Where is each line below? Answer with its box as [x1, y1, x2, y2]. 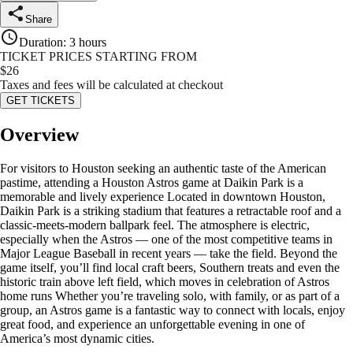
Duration [19, 35, 63, 50]
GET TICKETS [6, 95, 75, 107]
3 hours [69, 35, 106, 50]
